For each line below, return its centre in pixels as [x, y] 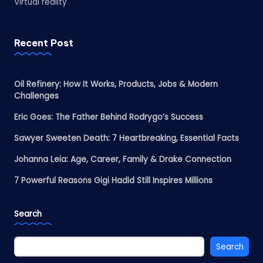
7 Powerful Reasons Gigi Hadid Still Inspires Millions [113, 181]
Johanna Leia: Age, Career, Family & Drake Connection [123, 160]
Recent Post [44, 43]
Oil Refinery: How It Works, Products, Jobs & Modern [116, 85]
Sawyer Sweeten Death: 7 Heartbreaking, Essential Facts [127, 139]
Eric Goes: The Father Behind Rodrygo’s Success [109, 117]
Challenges [36, 96]
